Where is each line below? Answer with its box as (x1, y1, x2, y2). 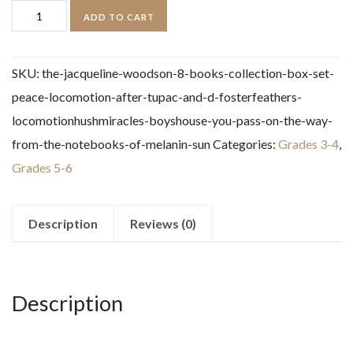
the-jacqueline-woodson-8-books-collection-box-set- (42, 65, 334, 81)
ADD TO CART (83, 11, 154, 22)
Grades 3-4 (278, 136, 339, 152)
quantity (11, 192, 56, 208)
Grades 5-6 (12, 160, 72, 176)
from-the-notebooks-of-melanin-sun (12, 136, 210, 152)
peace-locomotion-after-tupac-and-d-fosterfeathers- (12, 89, 302, 105)
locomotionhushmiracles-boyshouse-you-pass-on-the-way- (12, 113, 333, 128)
